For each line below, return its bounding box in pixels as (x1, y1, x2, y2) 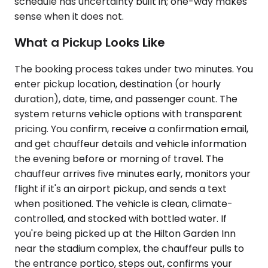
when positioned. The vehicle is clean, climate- (14, 196, 233, 211)
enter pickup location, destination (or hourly (14, 77, 221, 91)
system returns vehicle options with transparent (14, 106, 242, 121)
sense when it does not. (14, 9, 124, 23)
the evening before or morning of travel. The (14, 151, 224, 166)
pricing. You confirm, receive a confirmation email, (14, 121, 248, 136)
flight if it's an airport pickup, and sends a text (14, 181, 227, 196)
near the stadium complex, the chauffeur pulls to (14, 241, 244, 255)
